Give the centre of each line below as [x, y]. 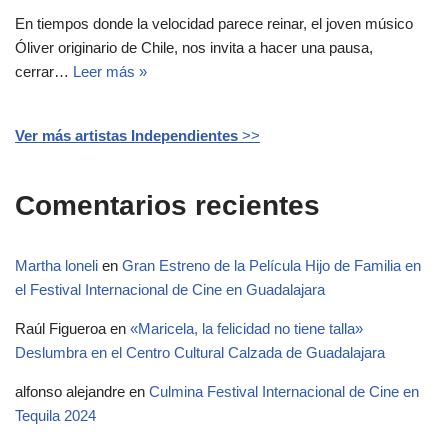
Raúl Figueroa [60, 328]
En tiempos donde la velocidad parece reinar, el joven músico [214, 23]
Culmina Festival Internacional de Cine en [284, 391]
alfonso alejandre [70, 391]
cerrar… [44, 71]
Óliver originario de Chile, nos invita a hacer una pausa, [194, 47]
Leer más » [110, 71]
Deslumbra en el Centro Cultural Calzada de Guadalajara [200, 352]
